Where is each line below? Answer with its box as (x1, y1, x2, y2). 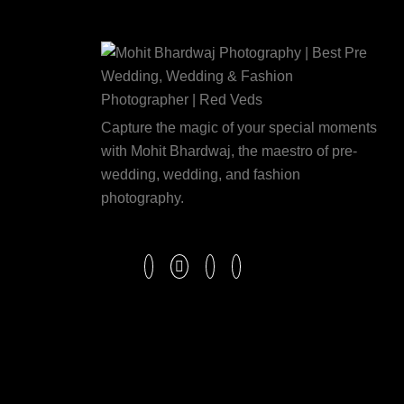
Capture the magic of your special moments (101, 120, 377, 135)
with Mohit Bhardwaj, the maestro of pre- (101, 143, 357, 159)
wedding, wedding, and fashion (101, 167, 300, 182)
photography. (101, 190, 184, 206)
